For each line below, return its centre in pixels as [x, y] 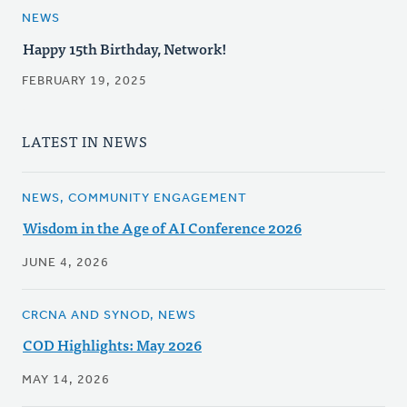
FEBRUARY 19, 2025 [84, 82]
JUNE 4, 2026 [65, 263]
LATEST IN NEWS [85, 141]
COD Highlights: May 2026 [112, 345]
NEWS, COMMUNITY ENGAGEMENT [134, 199]
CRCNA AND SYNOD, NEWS [109, 316]
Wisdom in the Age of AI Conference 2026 [162, 228]
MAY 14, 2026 [66, 381]
